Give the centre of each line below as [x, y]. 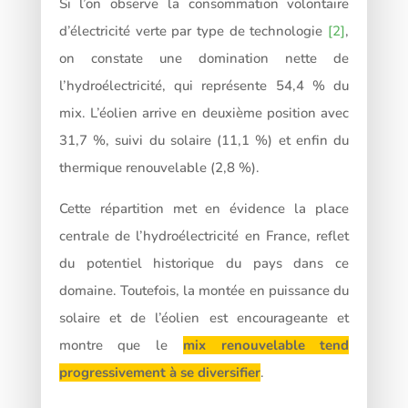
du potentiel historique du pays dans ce [204, 264]
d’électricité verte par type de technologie [194, 31]
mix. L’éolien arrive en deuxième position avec [204, 113]
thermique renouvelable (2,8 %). [159, 168]
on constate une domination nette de [204, 59]
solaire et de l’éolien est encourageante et [204, 318]
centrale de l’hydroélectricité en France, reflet [204, 236]
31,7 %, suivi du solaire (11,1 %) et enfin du [204, 141]
